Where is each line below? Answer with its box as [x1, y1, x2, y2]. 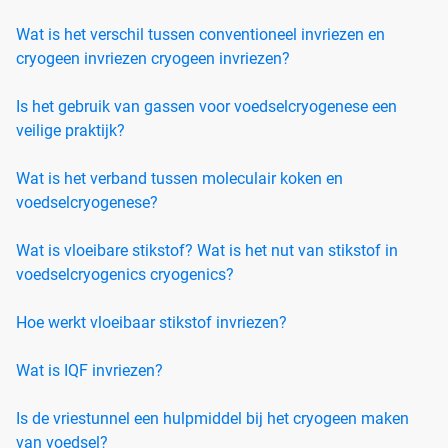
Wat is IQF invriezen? [16, 360, 163, 380]
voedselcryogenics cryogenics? [16, 264, 234, 284]
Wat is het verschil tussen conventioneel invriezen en [16, 24, 385, 44]
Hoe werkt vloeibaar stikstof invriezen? [16, 312, 287, 332]
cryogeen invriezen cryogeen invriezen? [16, 48, 290, 68]
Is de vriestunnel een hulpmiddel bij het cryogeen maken [16, 408, 409, 428]
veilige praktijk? [16, 120, 125, 140]
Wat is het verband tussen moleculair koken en [16, 168, 343, 188]
